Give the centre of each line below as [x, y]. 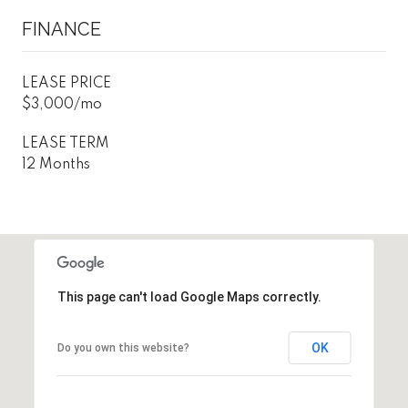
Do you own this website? [123, 347]
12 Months [56, 164]
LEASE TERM [66, 143]
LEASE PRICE [66, 83]
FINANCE [61, 29]
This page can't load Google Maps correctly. [189, 296]
